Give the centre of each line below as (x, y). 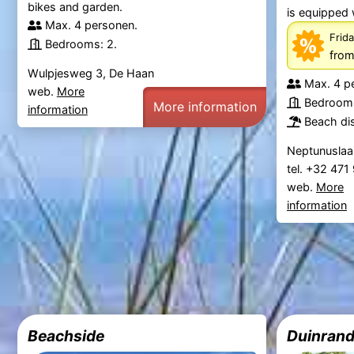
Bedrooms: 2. (81, 44)
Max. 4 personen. (91, 25)
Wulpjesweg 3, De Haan (90, 73)
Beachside (66, 335)
